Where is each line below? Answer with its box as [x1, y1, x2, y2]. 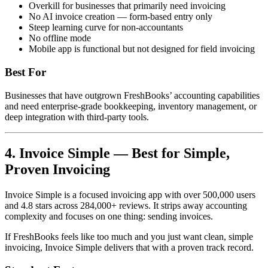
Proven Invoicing [5, 161, 110, 177]
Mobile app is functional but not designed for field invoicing [29, 44, 255, 54]
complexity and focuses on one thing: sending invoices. [5, 211, 213, 221]
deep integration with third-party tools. [5, 111, 149, 122]
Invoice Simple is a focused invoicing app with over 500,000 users [5, 189, 255, 200]
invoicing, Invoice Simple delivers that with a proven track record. [5, 242, 254, 252]
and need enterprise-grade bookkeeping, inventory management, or [5, 100, 257, 111]
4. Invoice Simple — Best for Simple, [5, 145, 230, 161]
